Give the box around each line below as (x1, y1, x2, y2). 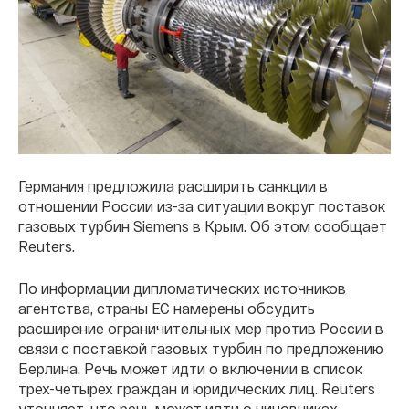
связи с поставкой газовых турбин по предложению (18, 339, 383, 357)
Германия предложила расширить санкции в (18, 176, 328, 194)
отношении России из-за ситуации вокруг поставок (18, 196, 385, 215)
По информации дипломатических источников (18, 278, 346, 297)
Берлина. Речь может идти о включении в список (18, 359, 362, 377)
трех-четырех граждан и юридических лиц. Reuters (18, 379, 375, 397)
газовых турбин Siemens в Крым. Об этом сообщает (18, 216, 387, 235)
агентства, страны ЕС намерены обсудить (18, 299, 315, 317)
